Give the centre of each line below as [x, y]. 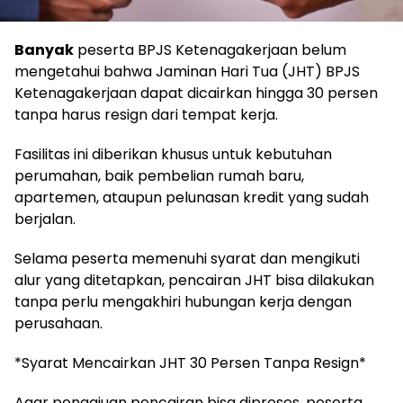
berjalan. [45, 219]
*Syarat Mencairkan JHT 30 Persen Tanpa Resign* [190, 363]
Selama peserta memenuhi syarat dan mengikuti [187, 259]
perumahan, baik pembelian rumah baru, [159, 176]
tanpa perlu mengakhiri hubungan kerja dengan [183, 302]
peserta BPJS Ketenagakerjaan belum [210, 50]
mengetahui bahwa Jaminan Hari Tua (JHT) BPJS [187, 72]
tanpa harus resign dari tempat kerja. [146, 115]
